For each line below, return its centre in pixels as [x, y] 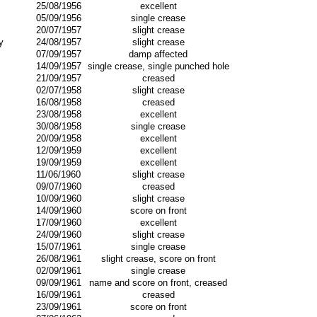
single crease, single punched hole [158, 66]
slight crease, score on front [158, 259]
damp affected [158, 54]
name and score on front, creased [158, 283]
